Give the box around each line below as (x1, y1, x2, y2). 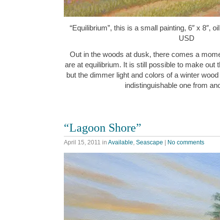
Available (108, 138, 133, 146)
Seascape (136, 138, 163, 146)
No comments (167, 138, 204, 146)
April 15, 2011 (64, 138, 101, 146)
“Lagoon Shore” (64, 121, 141, 135)
